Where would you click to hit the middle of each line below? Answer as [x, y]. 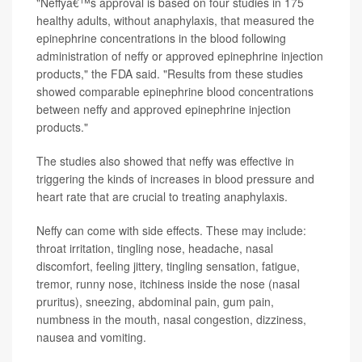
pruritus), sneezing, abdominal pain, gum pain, [155, 302]
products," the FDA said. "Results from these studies [170, 74]
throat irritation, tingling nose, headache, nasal [155, 248]
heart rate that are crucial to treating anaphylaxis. [162, 197]
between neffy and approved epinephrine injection [164, 109]
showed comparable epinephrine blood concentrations [175, 92]
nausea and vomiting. [91, 337]
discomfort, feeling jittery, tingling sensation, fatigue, [168, 266]
